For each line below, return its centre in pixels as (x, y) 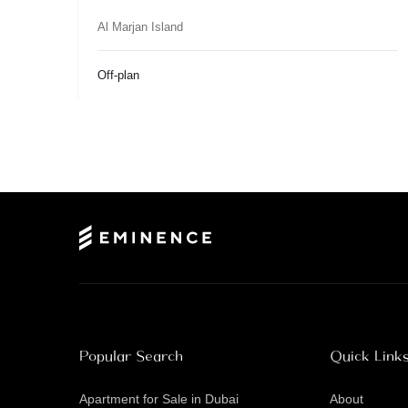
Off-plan (118, 76)
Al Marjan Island (140, 26)
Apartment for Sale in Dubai (159, 398)
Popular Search (131, 356)
